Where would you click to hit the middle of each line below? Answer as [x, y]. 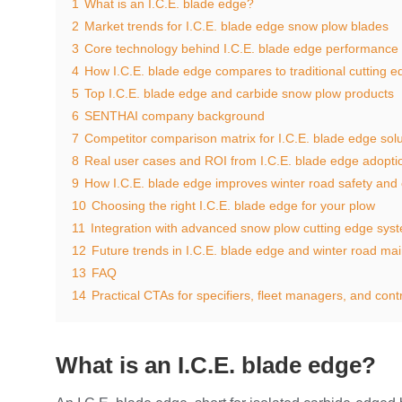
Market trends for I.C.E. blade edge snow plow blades [236, 26]
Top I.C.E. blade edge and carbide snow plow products [239, 94]
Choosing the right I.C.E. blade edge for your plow [233, 206]
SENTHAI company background [175, 116]
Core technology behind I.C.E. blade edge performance [241, 49]
